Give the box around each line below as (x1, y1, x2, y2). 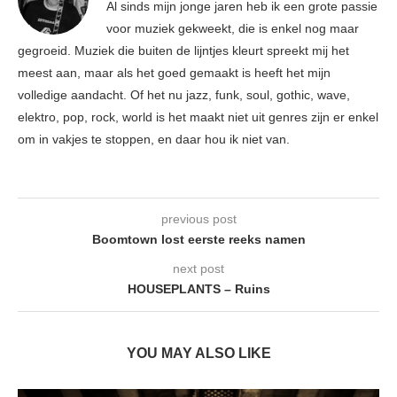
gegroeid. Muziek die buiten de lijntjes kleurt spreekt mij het (18, 43, 349, 58)
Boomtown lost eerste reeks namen (91, 232, 306, 247)
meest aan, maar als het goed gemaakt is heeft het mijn (18, 66, 331, 81)
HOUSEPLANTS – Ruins (127, 282, 270, 297)
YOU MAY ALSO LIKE (126, 346, 271, 362)
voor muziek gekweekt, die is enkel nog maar (106, 21, 359, 36)
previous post (160, 212, 237, 227)
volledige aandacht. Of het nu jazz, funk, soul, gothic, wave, (18, 88, 350, 103)
